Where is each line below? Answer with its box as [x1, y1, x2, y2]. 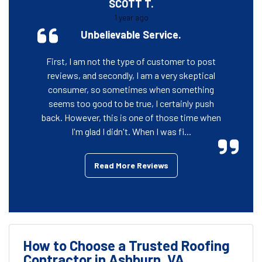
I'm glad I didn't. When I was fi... [71, 125, 191, 137]
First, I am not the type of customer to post [46, 55, 216, 67]
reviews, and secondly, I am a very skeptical [47, 69, 215, 81]
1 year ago [113, 12, 149, 22]
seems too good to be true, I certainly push [48, 97, 214, 109]
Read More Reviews [94, 160, 168, 170]
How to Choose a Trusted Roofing [23, 236, 230, 254]
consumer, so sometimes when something [48, 83, 214, 95]
